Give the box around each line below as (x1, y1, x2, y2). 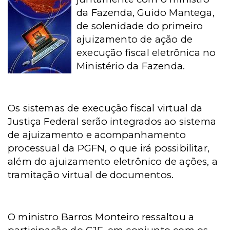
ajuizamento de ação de (76, 33, 193, 45)
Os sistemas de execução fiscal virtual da (8, 102, 203, 114)
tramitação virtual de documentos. (8, 169, 174, 181)
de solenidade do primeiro (76, 20, 203, 32)
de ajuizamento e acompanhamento (8, 129, 186, 141)
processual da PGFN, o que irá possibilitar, (8, 142, 210, 154)
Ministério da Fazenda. (76, 60, 185, 72)
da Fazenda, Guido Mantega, (76, 7, 215, 18)
